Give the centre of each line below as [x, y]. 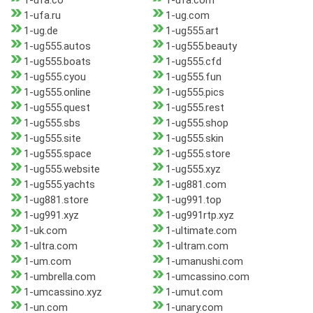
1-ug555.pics [195, 93]
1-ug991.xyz [51, 216]
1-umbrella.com [60, 277]
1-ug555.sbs [52, 123]
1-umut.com [194, 292]
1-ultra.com [51, 246]
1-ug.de [41, 31]
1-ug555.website [62, 169]
